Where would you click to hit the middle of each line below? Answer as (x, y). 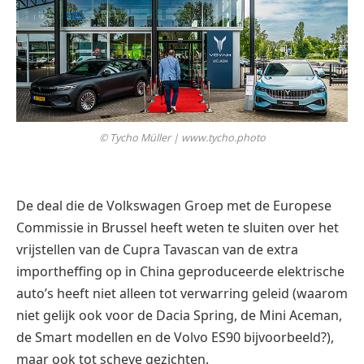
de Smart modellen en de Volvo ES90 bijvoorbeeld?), (175, 338)
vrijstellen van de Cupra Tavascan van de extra (157, 250)
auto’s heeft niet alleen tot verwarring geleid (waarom (182, 294)
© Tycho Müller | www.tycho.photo (182, 138)
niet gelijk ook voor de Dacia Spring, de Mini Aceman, (179, 316)
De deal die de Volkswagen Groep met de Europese (174, 206)
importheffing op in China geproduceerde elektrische (180, 272)
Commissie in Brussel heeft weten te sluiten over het (178, 228)
